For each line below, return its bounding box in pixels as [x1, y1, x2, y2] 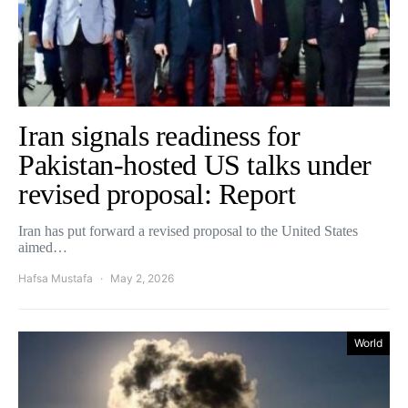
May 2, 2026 [110, 271, 174, 286]
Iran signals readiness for [18, 119, 301, 153]
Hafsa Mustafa [18, 271, 93, 286]
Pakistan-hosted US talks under [18, 148, 372, 182]
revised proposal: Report [18, 178, 310, 211]
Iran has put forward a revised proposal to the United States [18, 223, 358, 240]
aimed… [18, 240, 67, 256]
